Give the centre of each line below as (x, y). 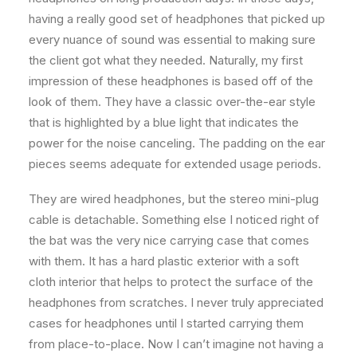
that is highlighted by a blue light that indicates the (164, 122)
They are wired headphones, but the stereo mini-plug (174, 199)
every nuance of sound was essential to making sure (172, 39)
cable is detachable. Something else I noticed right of (174, 220)
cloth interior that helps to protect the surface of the (171, 282)
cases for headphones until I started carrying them (166, 323)
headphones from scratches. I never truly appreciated (176, 302)
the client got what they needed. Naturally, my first (166, 60)
